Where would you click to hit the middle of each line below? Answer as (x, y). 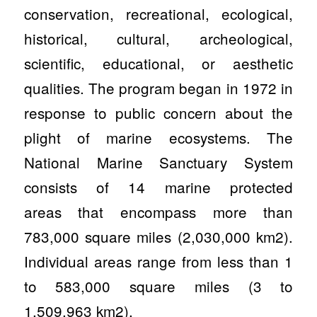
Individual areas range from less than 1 (158, 261)
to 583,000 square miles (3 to (158, 286)
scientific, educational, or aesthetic (158, 63)
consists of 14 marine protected (158, 186)
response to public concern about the (158, 112)
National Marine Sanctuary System (158, 162)
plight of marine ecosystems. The (158, 137)
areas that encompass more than (158, 211)
